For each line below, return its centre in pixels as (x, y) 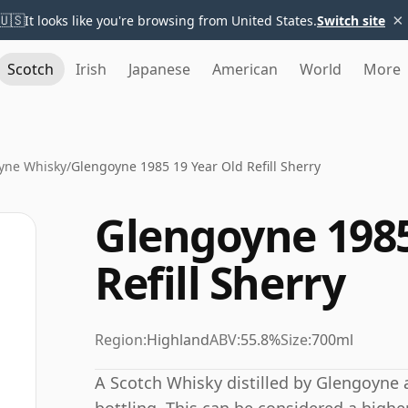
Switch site (351, 20)
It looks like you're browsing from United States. (171, 20)
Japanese (159, 69)
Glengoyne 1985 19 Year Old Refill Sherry (196, 166)
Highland (178, 340)
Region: (121, 340)
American (245, 69)
